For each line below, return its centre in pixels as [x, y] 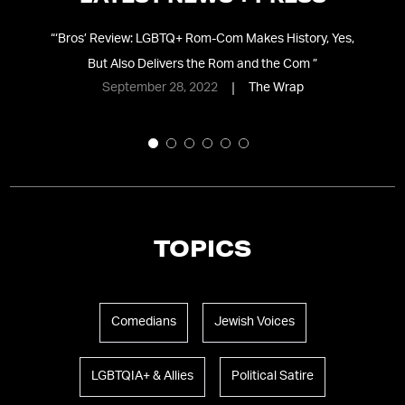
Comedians [143, 322]
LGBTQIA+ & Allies [142, 377]
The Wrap [276, 88]
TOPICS [202, 252]
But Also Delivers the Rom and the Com [201, 65]
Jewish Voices [254, 322]
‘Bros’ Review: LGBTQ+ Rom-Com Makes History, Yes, [205, 39]
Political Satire [273, 377]
